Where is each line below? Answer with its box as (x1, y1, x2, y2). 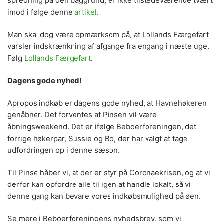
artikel (74, 7, 97, 17)
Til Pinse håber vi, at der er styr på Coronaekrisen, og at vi (7, 168, 210, 178)
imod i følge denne (7, 7, 74, 17)
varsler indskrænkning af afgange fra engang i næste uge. (7, 41, 209, 51)
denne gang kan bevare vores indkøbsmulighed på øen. (7, 191, 201, 201)
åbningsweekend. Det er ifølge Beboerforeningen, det (7, 121, 196, 131)
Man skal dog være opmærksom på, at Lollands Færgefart (7, 30, 209, 39)
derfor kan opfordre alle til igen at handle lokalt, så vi (7, 180, 191, 189)
